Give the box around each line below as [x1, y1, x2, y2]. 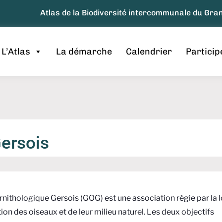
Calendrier [125, 46, 172, 57]
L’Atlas [1, 46, 30, 57]
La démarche [55, 46, 112, 57]
